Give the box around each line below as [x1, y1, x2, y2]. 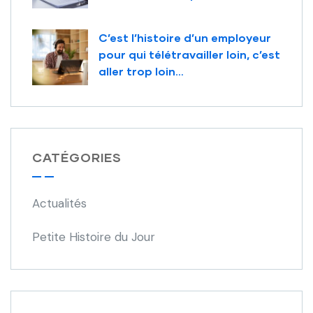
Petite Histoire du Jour [32, 229, 155, 245]
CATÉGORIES [32, 150, 122, 166]
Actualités [32, 196, 87, 212]
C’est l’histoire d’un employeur [99, 31, 271, 45]
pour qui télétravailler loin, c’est [99, 48, 280, 61]
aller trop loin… [99, 64, 184, 78]
